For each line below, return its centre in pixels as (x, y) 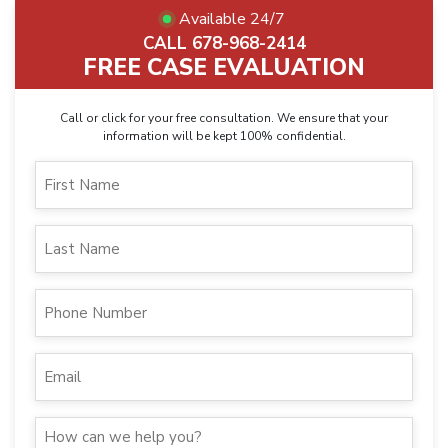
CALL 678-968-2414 (224, 43)
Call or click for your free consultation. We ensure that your (224, 117)
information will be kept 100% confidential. (224, 135)
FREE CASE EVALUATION (224, 67)
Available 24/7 (232, 18)
